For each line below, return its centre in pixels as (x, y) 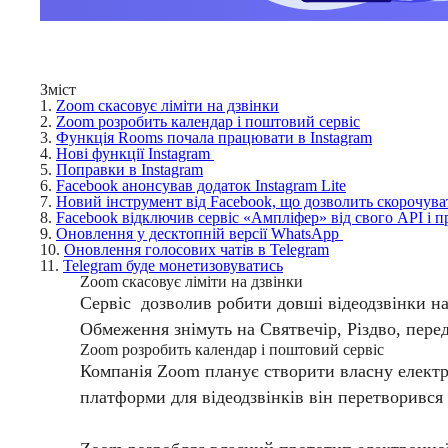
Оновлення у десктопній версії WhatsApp (199, 234)
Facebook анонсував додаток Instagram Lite (201, 186)
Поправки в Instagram (129, 170)
